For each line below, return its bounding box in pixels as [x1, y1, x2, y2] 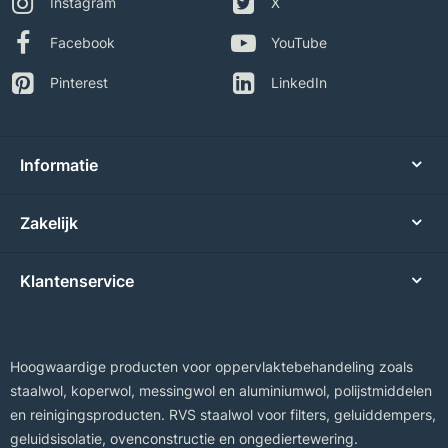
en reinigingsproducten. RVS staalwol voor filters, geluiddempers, [10, 406, 436, 424]
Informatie [20, 155, 98, 176]
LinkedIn [271, 74, 327, 92]
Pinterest [50, 74, 108, 92]
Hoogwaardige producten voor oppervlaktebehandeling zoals [10, 358, 413, 376]
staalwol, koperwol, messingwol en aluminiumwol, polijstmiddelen [10, 382, 432, 400]
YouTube [271, 34, 327, 52]
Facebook [50, 34, 115, 52]
